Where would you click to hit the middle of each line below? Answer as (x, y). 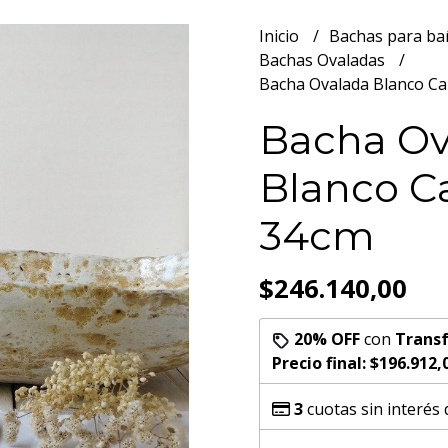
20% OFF (327, 339)
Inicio (281, 36)
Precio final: (321, 363)
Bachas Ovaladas (324, 60)
